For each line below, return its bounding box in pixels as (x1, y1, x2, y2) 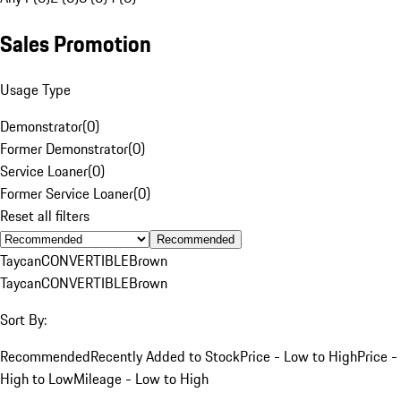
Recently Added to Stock (90, 345, 240, 367)
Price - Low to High (240, 345, 357, 367)
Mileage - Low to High (73, 367, 209, 389)
